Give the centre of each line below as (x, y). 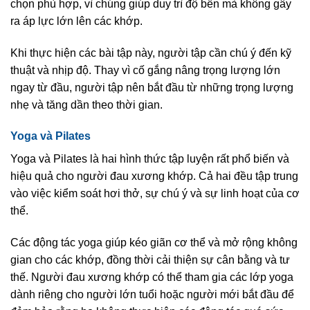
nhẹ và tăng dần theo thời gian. (86, 104)
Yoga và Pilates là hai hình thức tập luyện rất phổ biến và (150, 159)
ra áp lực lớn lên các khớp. (76, 21)
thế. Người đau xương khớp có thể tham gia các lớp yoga (152, 277)
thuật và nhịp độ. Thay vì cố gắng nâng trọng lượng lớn (145, 70)
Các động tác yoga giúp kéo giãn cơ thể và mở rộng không (154, 243)
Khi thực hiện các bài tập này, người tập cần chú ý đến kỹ (151, 53)
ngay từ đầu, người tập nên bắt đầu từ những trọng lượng (152, 87)
